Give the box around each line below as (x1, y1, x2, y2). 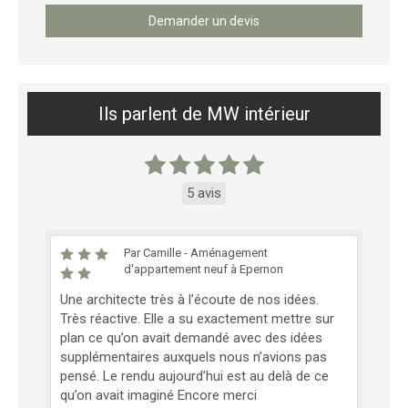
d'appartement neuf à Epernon (124, 261, 284, 276)
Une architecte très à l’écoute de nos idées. (60, 291, 319, 308)
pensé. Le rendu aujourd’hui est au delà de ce (60, 367, 329, 384)
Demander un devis (148, 13, 260, 28)
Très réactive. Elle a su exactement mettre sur (60, 310, 334, 327)
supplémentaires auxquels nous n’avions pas (60, 348, 327, 365)
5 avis (187, 184, 221, 201)
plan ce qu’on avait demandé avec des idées (60, 329, 322, 346)
